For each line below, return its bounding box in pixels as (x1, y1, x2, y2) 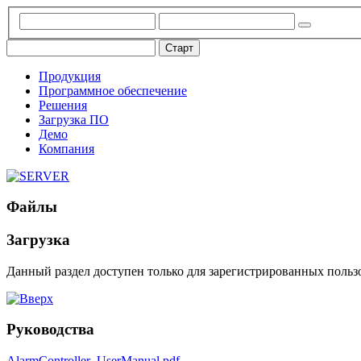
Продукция (39, 68, 101, 83)
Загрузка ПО (39, 112, 109, 127)
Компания (39, 141, 94, 156)
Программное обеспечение (39, 83, 187, 98)
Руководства (6, 321, 94, 338)
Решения (39, 98, 87, 112)
